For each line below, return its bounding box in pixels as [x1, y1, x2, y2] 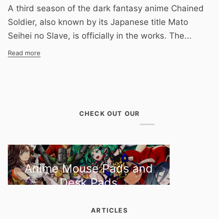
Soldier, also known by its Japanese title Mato [8, 17, 188, 27]
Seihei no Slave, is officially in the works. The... [8, 30, 192, 41]
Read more [8, 48, 41, 57]
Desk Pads [60, 175, 118, 190]
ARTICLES [91, 206, 128, 214]
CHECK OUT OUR [79, 109, 140, 117]
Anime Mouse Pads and [24, 161, 153, 175]
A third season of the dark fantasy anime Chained [8, 3, 204, 13]
